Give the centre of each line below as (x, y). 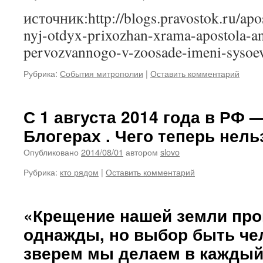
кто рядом (79, 172)
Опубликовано (51, 152)
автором (142, 152)
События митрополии (102, 73)
